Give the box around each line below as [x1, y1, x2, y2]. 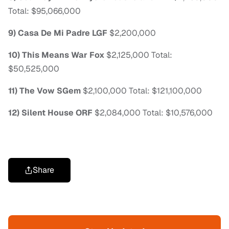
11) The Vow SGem [8, 85, 81, 97]
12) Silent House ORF [8, 107, 93, 119]
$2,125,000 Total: [104, 50, 172, 61]
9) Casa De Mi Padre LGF [8, 28, 107, 39]
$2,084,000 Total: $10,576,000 [93, 107, 213, 119]
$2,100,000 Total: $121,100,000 [81, 85, 202, 97]
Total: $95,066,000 [8, 6, 81, 17]
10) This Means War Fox [8, 50, 104, 61]
